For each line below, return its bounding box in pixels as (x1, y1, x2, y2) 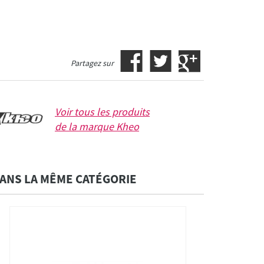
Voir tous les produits (55, 105, 150, 119)
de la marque (55, 120, 116, 134)
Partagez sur (70, 58, 114, 69)
